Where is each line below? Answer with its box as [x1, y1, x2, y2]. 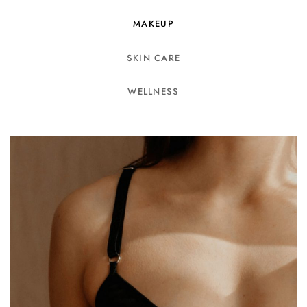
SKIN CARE [126, 51, 181, 64]
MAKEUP [133, 17, 174, 30]
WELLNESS [127, 85, 180, 98]
